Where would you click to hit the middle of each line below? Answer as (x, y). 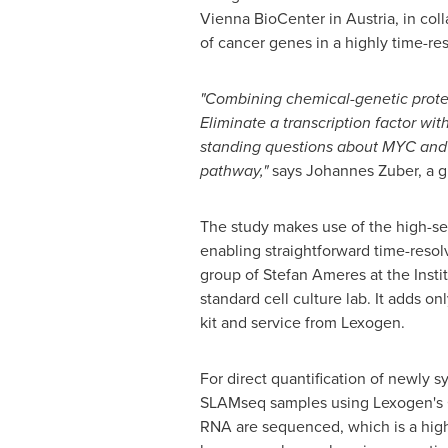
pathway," (235, 170)
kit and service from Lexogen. (302, 322)
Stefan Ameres (314, 274)
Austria (370, 18)
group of (231, 274)
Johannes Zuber (361, 170)
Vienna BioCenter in (272, 18)
